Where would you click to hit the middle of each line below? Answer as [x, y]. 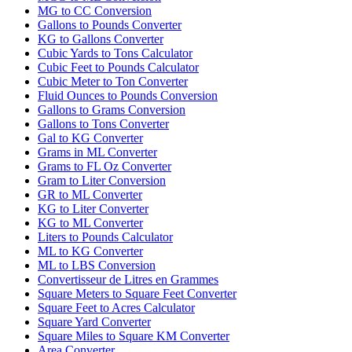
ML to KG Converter [90, 251]
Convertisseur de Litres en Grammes [128, 279]
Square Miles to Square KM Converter [134, 335]
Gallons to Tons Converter [103, 123]
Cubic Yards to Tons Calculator [115, 53]
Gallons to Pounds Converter [110, 24]
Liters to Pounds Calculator [105, 236]
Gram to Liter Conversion [102, 180]
